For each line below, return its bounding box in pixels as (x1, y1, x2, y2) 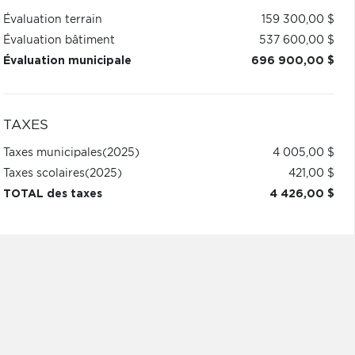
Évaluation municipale (2, 55, 132, 67)
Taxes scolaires (2, 168, 85, 179)
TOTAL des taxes (2, 189, 102, 200)
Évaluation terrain (2, 14, 102, 25)
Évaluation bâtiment (2, 35, 115, 46)
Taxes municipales (2, 147, 102, 158)
